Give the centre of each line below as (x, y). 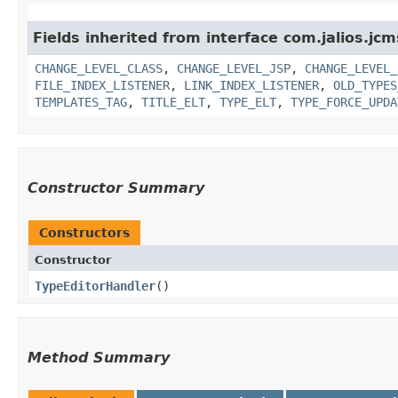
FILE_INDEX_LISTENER (102, 85)
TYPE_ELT (248, 102)
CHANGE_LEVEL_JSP (234, 68)
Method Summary (99, 357)
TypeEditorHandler (95, 286)
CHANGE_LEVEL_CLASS (99, 68)
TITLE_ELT (173, 102)
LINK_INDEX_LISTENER (251, 85)
